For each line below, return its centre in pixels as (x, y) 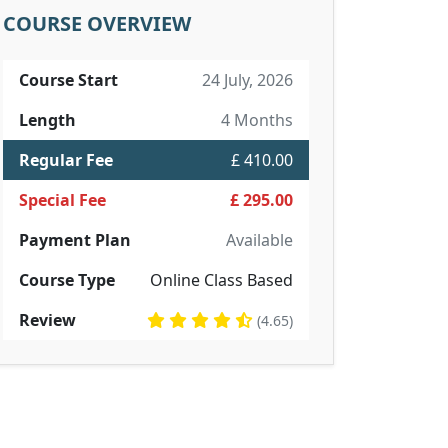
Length (47, 120)
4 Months (257, 120)
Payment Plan (75, 240)
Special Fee (62, 200)
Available (259, 240)
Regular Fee (66, 160)
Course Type (67, 280)
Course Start (68, 80)
